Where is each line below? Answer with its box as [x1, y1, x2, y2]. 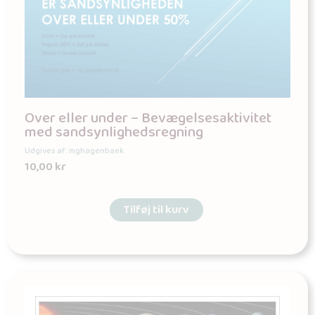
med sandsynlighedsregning [25, 121, 203, 145]
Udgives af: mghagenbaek [25, 144, 124, 158]
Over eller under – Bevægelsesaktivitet [25, 107, 271, 131]
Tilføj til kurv [123, 200, 189, 220]
